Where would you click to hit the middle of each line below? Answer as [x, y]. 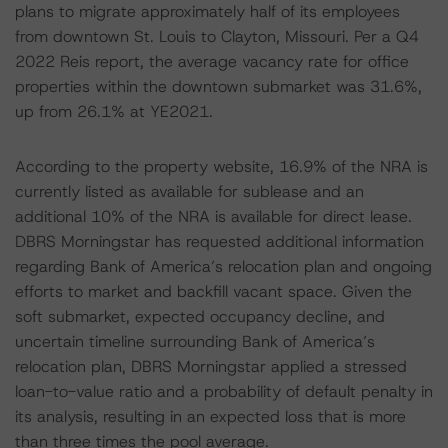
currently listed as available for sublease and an [189, 191]
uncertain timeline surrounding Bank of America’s [195, 341]
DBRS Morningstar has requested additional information [219, 241]
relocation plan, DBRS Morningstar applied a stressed [211, 366]
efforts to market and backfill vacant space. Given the [213, 291]
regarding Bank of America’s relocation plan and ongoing [223, 266]
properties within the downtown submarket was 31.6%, [218, 86]
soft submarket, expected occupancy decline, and [200, 316]
